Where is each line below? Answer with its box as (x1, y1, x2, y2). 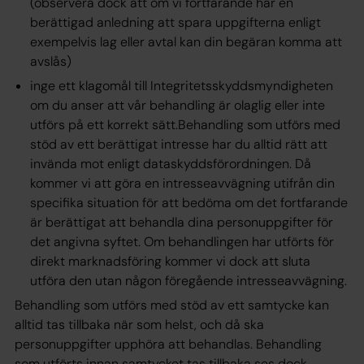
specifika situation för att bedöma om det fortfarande (30, 194, 349, 211)
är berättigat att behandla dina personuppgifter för (30, 214, 334, 231)
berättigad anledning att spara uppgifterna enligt (30, 14, 322, 31)
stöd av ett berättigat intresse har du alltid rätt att (30, 136, 328, 153)
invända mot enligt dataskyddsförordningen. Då (30, 155, 312, 172)
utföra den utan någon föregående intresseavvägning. (30, 272, 348, 289)
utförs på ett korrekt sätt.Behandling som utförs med (30, 116, 341, 133)
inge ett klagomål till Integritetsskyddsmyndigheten (30, 77, 334, 94)
